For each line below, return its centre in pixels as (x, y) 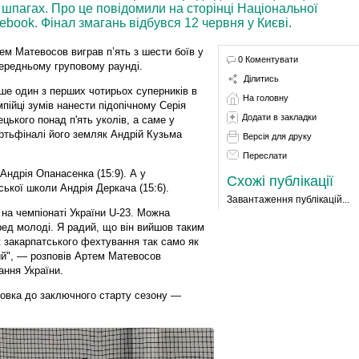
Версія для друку (277, 136)
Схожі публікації (280, 181)
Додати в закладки (279, 117)
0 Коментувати (268, 59)
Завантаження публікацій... (288, 199)
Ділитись (261, 78)
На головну (265, 97)
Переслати (264, 155)
